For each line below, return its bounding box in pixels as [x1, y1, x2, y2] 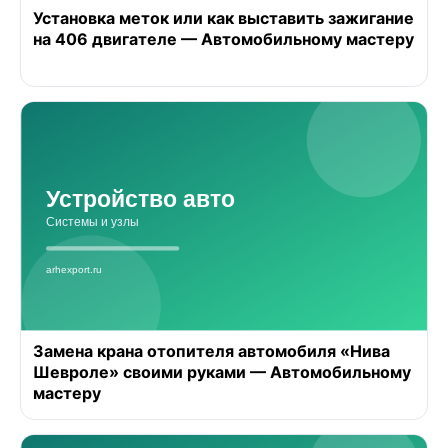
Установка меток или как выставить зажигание [33, 8, 414, 29]
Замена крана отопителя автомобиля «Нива [33, 340, 390, 361]
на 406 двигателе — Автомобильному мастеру [33, 29, 414, 50]
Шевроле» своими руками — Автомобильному [33, 361, 411, 382]
